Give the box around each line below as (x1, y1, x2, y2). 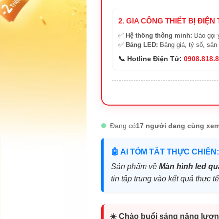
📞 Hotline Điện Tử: (118, 55, 184, 63)
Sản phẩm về (111, 162, 159, 171)
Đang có (110, 122, 136, 130)
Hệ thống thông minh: (126, 32, 192, 40)
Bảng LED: (126, 41, 158, 49)
